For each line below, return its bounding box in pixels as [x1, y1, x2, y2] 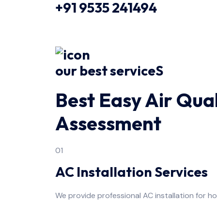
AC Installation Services [55, 163, 208, 180]
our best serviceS [55, 62, 163, 79]
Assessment [55, 110, 161, 135]
